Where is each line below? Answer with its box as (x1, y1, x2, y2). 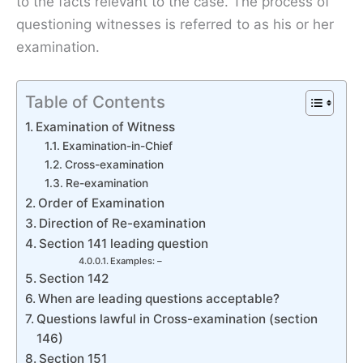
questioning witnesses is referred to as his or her (16, 15, 334, 32)
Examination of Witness (36, 118, 176, 135)
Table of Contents (25, 91, 165, 112)
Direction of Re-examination (39, 215, 207, 231)
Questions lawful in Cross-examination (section (36, 310, 318, 327)
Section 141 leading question (39, 235, 209, 251)
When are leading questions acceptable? (38, 290, 280, 306)
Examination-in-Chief (62, 139, 173, 152)
